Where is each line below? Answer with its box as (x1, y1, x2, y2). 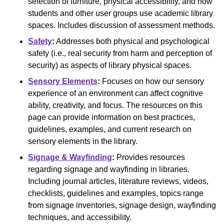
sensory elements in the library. (28, 136, 137, 145)
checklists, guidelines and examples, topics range (28, 188, 203, 197)
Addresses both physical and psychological (54, 36, 209, 45)
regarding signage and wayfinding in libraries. (28, 164, 189, 173)
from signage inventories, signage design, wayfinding (28, 200, 216, 209)
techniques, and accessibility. (28, 212, 131, 221)
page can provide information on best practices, (28, 112, 195, 121)
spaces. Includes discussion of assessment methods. (28, 20, 215, 29)
